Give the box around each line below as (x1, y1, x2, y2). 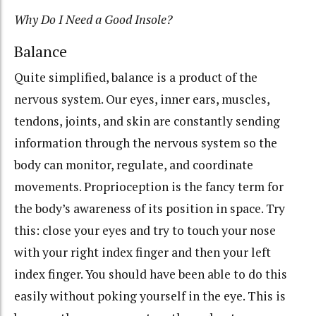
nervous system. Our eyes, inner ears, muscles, (14, 90, 269, 107)
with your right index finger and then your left (14, 243, 271, 260)
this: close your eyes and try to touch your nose (14, 221, 276, 238)
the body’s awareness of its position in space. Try (14, 200, 285, 217)
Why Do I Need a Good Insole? (14, 11, 173, 28)
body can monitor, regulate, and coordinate (14, 156, 253, 173)
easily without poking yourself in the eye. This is (14, 287, 286, 304)
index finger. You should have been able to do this (14, 265, 287, 282)
